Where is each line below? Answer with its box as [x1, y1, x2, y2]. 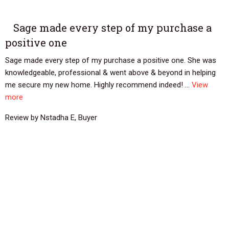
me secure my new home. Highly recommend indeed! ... [5, 80, 192, 89]
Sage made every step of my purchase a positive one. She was [5, 55, 216, 65]
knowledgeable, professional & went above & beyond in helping [5, 67, 216, 77]
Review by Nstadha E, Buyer [5, 112, 97, 122]
